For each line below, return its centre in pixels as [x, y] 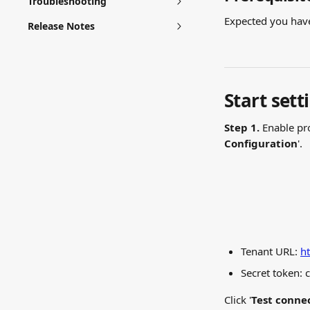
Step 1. [242, 127]
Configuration [261, 143]
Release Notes [61, 26]
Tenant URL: [271, 251]
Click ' [238, 300]
